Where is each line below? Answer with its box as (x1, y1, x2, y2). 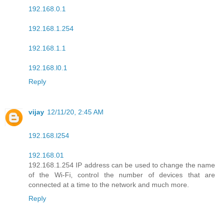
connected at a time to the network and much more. (28, 181, 189, 189)
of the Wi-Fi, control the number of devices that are (28, 171, 215, 179)
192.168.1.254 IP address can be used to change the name (28, 161, 215, 169)
